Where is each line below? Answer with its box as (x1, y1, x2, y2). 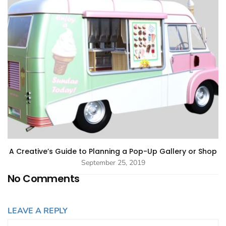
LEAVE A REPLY (8, 205, 68, 216)
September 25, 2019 (81, 157, 145, 167)
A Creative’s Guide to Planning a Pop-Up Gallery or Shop (9, 146, 217, 156)
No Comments (8, 171, 80, 186)
